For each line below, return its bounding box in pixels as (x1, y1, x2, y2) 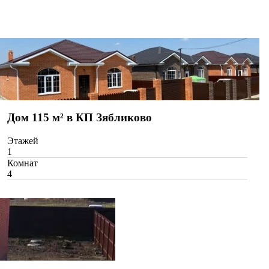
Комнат (7, 158, 38, 169)
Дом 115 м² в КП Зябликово (7, 111, 152, 124)
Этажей (7, 136, 38, 147)
